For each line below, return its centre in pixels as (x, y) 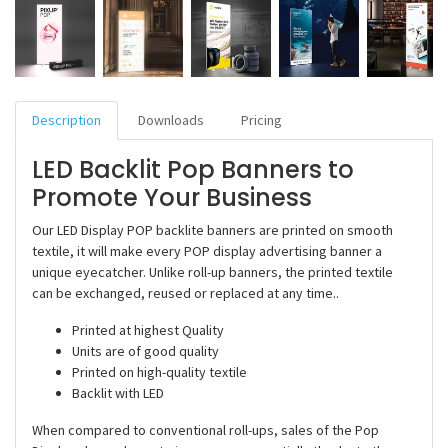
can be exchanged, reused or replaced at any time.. (185, 293)
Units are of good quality (145, 351)
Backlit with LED (118, 393)
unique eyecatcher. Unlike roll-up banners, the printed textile (212, 272)
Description (66, 120)
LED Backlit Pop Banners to (193, 170)
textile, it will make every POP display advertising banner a (207, 251)
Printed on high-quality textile (159, 372)
